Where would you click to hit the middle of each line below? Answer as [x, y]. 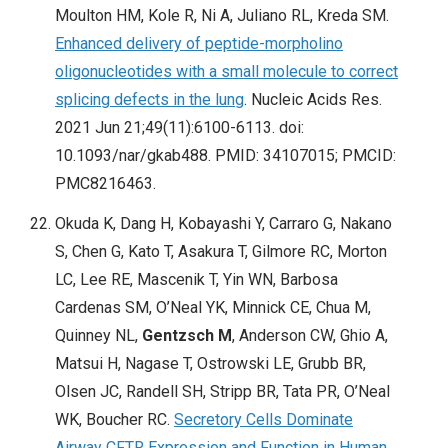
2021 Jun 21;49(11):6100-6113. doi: [179, 128]
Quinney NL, [98, 336]
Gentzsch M [187, 336]
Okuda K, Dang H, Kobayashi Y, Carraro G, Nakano [223, 224]
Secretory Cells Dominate [263, 420]
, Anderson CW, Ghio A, [310, 336]
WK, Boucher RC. [114, 420]
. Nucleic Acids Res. [313, 100]
